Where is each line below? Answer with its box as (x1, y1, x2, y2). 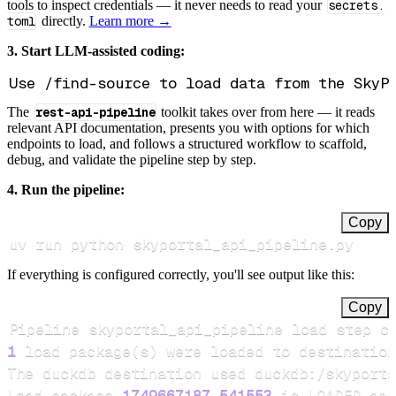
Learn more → (88, 12, 171, 28)
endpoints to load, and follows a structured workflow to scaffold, (7, 135, 367, 151)
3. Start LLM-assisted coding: (7, 42, 185, 58)
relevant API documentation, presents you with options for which (7, 119, 369, 135)
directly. (37, 12, 89, 28)
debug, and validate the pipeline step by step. (7, 151, 256, 167)
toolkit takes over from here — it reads (157, 103, 376, 119)
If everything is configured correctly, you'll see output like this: (7, 266, 354, 282)
